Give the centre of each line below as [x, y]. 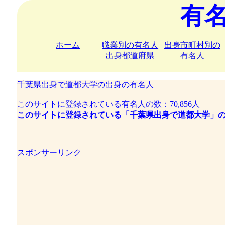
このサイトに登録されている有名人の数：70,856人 [108, 104]
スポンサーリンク [49, 152]
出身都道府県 [130, 55]
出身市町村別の [192, 45]
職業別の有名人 [130, 45]
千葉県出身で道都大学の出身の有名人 [85, 85]
